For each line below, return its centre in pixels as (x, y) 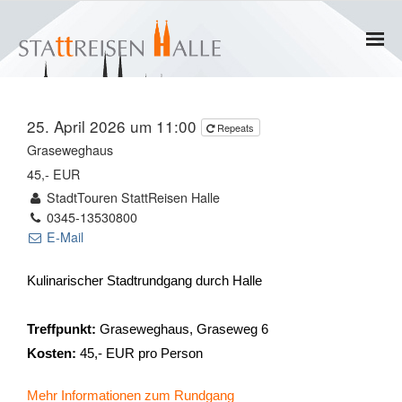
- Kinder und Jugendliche (201, 314)
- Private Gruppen (201, 227)
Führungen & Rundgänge (201, 357)
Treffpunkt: (61, 328)
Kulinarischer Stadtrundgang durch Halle (144, 280)
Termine (201, 141)
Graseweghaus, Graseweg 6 (182, 328)
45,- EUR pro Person (140, 353)
